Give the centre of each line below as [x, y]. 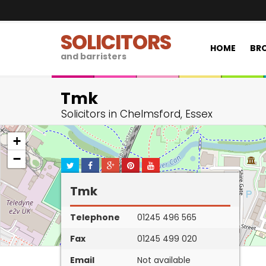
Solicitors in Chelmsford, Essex [137, 114]
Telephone [95, 217]
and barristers [94, 56]
